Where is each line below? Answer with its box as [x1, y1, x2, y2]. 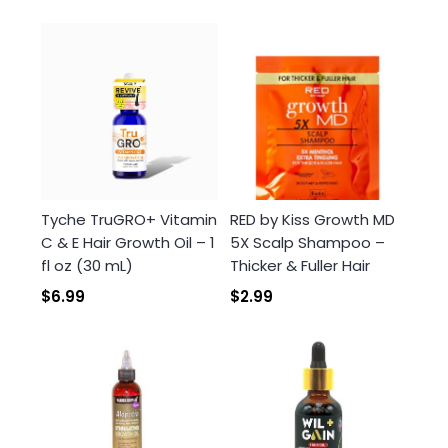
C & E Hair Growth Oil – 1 [41, 231, 215, 253]
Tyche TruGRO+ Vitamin [41, 208, 217, 230]
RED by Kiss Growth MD [230, 208, 395, 230]
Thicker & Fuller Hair [230, 254, 370, 276]
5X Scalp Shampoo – [230, 231, 385, 253]
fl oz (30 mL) [41, 254, 133, 276]
